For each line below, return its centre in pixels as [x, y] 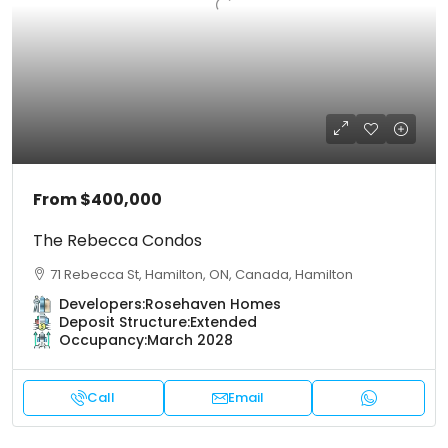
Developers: [102, 304]
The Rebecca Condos [117, 241]
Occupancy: [103, 340]
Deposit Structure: [124, 322]
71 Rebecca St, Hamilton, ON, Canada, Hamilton [201, 275]
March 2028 [190, 340]
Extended [223, 322]
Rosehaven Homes [213, 304]
